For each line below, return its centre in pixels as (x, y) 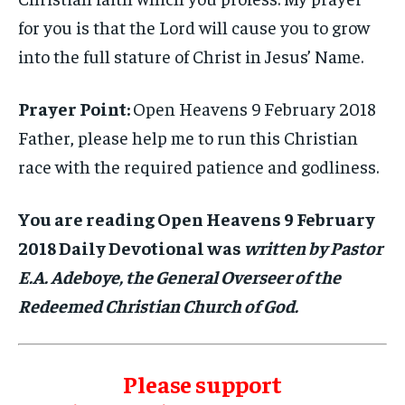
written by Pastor (313, 247)
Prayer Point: (75, 108)
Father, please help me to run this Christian (188, 137)
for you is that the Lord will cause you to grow (194, 27)
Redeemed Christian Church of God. (158, 305)
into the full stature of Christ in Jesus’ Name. (191, 56)
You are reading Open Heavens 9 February (197, 218)
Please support (202, 384)
